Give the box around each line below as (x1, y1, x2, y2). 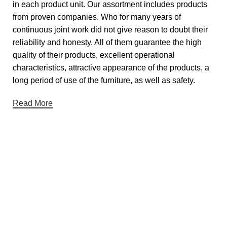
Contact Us (18, 204, 53, 212)
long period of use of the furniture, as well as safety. (13, 76, 195, 85)
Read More (13, 99, 53, 108)
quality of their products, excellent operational (13, 51, 175, 60)
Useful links (18, 159, 69, 171)
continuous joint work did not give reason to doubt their (13, 25, 208, 34)
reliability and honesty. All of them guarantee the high (13, 38, 202, 47)
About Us (18, 186, 47, 195)
